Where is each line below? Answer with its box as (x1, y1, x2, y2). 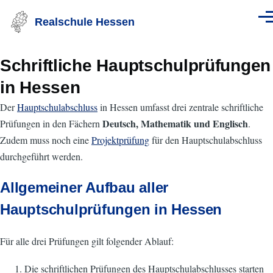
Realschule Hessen (34, 15, 135, 28)
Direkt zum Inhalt (11, 3, 86, 13)
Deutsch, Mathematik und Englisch (102, 116, 248, 130)
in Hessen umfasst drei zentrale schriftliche (97, 101, 263, 113)
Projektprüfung (91, 133, 149, 146)
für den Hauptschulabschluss (149, 133, 262, 146)
